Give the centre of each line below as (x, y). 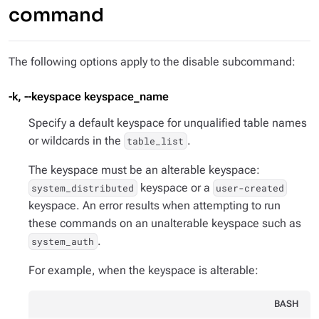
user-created (250, 188)
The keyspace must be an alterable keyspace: (144, 170)
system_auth (63, 241)
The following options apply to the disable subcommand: (152, 62)
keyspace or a (175, 188)
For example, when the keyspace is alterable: (143, 270)
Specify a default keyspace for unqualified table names (168, 123)
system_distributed (83, 188)
